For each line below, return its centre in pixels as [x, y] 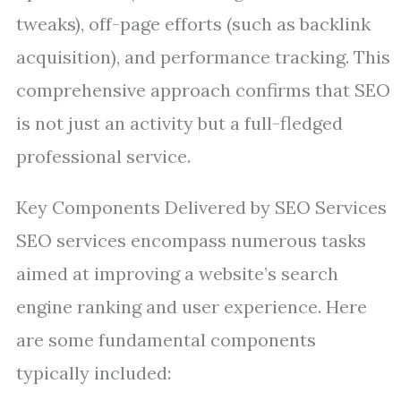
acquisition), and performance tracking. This [203, 57]
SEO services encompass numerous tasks [191, 240]
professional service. [103, 156]
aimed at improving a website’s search [177, 273]
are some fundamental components [166, 340]
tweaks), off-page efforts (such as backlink [193, 24]
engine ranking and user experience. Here [192, 307]
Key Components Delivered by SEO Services [201, 207]
